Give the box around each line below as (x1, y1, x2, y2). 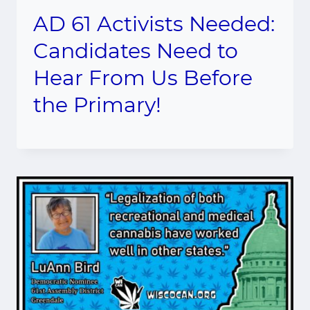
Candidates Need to (33, 38, 238, 64)
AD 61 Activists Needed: (33, 11, 275, 37)
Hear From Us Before (33, 65, 253, 91)
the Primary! (33, 92, 161, 118)
